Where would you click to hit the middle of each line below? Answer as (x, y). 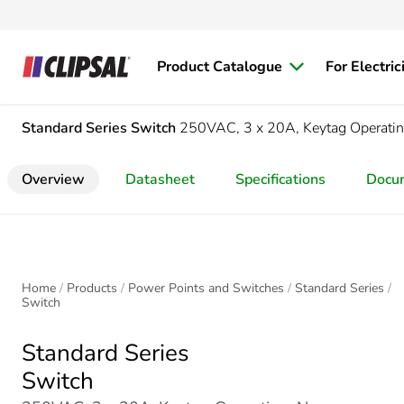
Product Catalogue (220, 67)
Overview (53, 179)
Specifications (280, 179)
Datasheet (160, 179)
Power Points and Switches (206, 288)
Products (92, 288)
